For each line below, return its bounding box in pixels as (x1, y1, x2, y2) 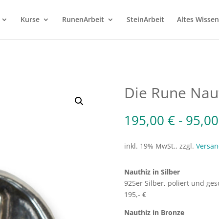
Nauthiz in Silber (124, 167, 180, 176)
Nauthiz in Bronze (124, 207, 184, 217)
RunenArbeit (62, 15, 104, 24)
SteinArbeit (127, 15, 164, 24)
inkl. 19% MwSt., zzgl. (124, 141, 196, 151)
